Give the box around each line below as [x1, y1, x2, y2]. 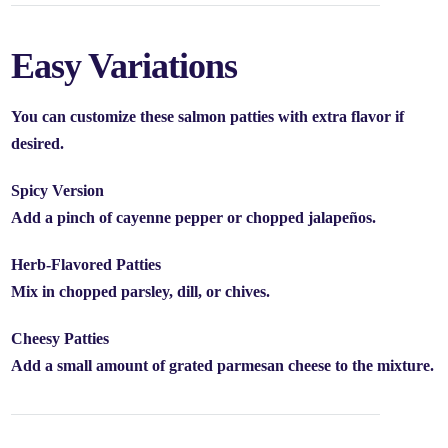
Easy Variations [11, 46, 238, 87]
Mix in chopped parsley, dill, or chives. [11, 283, 271, 301]
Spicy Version [11, 182, 105, 200]
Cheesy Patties [11, 330, 110, 348]
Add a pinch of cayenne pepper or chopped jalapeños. [11, 209, 377, 227]
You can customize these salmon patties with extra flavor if [11, 108, 405, 126]
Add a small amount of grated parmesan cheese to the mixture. [11, 357, 435, 375]
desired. [11, 135, 65, 153]
